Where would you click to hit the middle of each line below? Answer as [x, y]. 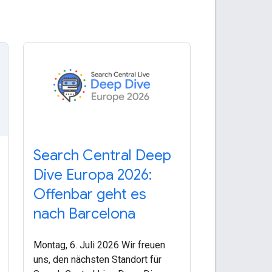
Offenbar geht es [90, 195]
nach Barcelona [84, 214]
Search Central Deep [102, 156]
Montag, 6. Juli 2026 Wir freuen [99, 245]
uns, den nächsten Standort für [97, 260]
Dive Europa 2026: [92, 175]
